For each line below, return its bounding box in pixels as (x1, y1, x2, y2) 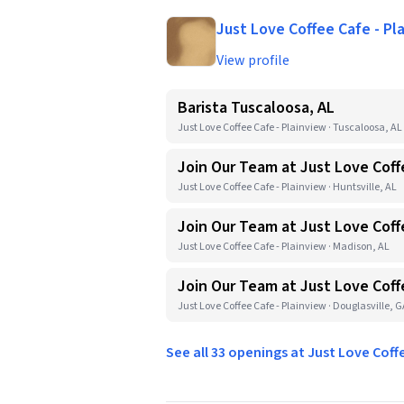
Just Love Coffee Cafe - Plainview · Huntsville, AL (178, 179, 397, 195)
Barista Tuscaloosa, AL (178, 96, 335, 119)
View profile (216, 50, 289, 70)
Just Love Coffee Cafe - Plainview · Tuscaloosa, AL (178, 120, 402, 135)
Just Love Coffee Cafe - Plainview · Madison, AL (178, 239, 390, 254)
